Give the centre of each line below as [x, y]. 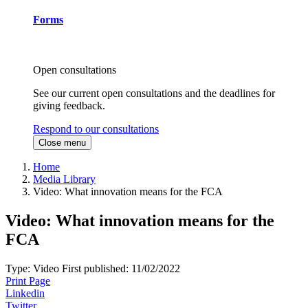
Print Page [28, 281]
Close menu [62, 143]
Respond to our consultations [96, 129]
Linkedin [25, 294]
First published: [97, 269]
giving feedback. [69, 106]
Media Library [64, 179]
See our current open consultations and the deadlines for [154, 93]
